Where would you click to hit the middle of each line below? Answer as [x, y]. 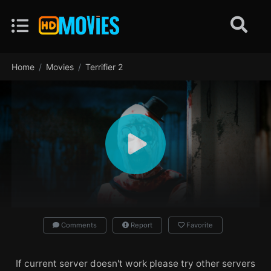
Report [140, 225]
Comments [78, 225]
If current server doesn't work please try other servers [135, 263]
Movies [60, 67]
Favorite [199, 225]
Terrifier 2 [104, 67]
